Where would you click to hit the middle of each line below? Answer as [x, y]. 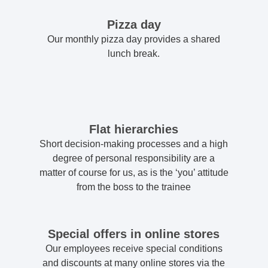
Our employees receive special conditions [134, 249]
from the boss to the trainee [134, 187]
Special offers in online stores [134, 234]
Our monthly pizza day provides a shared [134, 39]
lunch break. [134, 54]
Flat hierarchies [134, 130]
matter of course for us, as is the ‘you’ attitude [134, 173]
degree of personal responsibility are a [134, 159]
